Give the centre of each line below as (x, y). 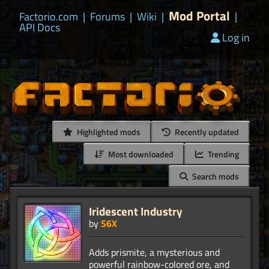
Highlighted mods (108, 132)
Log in (236, 38)
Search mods (215, 177)
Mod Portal (199, 16)
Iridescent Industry (136, 211)
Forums (107, 17)
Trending (222, 154)
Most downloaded (140, 154)
